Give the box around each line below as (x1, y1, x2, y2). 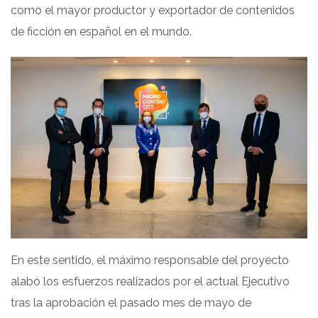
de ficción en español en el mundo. (11, 25, 192, 39)
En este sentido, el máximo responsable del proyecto (11, 253, 289, 267)
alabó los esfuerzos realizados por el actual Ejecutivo (11, 274, 290, 288)
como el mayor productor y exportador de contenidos (11, 4, 295, 18)
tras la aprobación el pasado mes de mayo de (11, 295, 251, 309)
